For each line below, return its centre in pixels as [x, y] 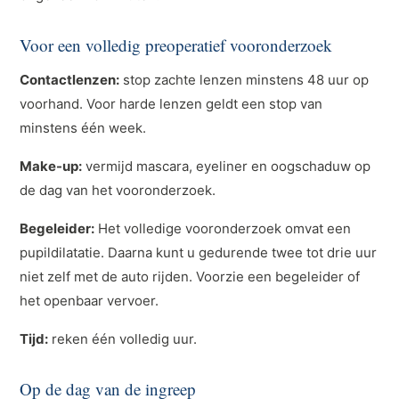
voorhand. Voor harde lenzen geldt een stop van [171, 104]
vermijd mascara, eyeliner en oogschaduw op [227, 166]
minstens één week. [83, 128]
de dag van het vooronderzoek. [118, 190]
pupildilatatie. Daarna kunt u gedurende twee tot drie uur [199, 252]
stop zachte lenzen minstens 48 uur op [244, 80]
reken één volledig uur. [123, 339]
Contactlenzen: [70, 80]
